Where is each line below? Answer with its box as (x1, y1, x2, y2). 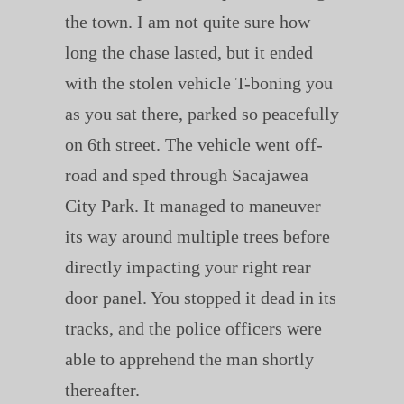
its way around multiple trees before (64, 226, 330, 247)
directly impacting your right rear (64, 257, 311, 278)
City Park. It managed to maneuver (64, 196, 321, 216)
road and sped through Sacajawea (64, 165, 308, 186)
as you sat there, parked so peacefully (64, 104, 339, 124)
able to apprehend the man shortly (64, 349, 314, 370)
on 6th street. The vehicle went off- (64, 134, 323, 155)
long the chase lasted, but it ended (64, 42, 313, 63)
